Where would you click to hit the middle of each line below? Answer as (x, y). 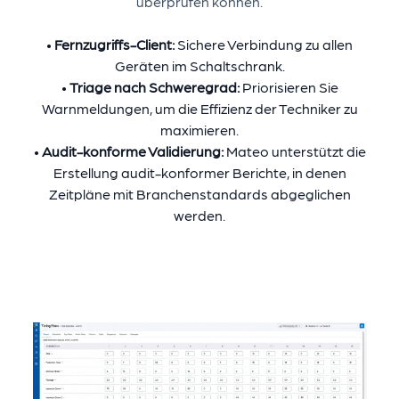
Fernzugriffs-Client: (116, 45)
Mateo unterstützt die (296, 151)
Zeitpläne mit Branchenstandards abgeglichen (199, 194)
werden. (199, 216)
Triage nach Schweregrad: (155, 87)
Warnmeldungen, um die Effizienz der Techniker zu (199, 109)
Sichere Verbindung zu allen (265, 45)
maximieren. (199, 130)
